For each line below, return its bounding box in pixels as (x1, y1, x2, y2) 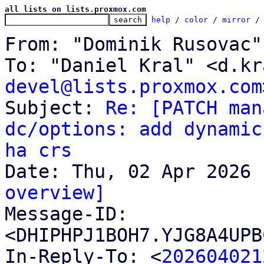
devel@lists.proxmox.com (5, 76, 262, 97)
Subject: (5, 97, 105, 118)
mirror (222, 15, 250, 24)
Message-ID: (5, 203, 128, 225)
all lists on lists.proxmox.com (5, 5, 146, 14)
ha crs (5, 140, 72, 161)
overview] (5, 182, 105, 203)
